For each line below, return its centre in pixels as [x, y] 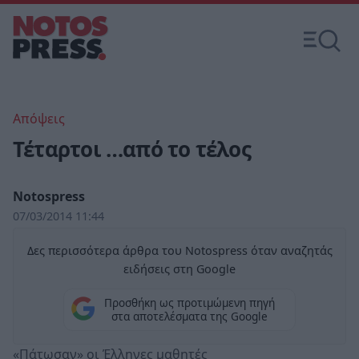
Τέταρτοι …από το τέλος [132, 149]
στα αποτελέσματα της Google [189, 317]
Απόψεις [39, 119]
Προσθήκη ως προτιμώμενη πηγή [189, 303]
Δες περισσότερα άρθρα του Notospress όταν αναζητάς [179, 250]
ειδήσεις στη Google [179, 269]
